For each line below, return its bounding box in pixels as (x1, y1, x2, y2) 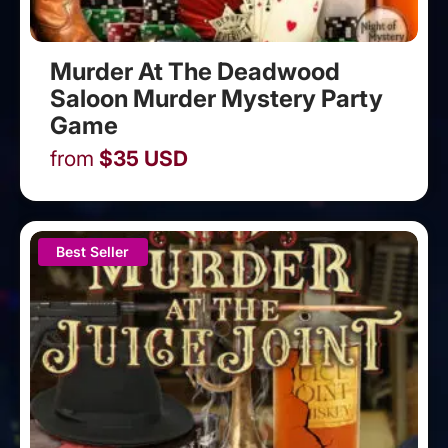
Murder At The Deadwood (50, 56, 340, 86)
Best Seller (56, 242, 130, 260)
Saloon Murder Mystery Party (50, 83, 383, 113)
